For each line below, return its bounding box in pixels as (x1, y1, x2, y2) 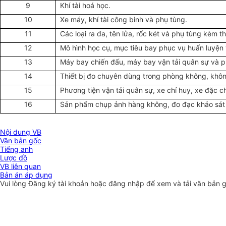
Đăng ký (28, 179, 58, 188)
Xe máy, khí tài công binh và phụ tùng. (60, 15, 187, 24)
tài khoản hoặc (58, 179, 108, 188)
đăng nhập (108, 179, 146, 188)
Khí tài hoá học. (60, 1, 110, 10)
